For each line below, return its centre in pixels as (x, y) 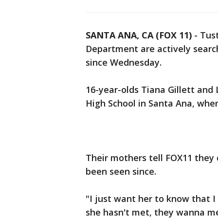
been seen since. (121, 171)
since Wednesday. (124, 62)
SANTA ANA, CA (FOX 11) (139, 35)
